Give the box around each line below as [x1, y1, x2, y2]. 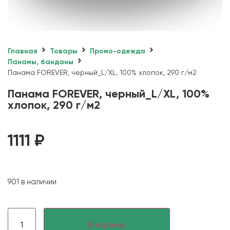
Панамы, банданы [8, 59, 73, 66]
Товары [50, 48, 78, 55]
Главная [8, 48, 37, 55]
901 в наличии [8, 179, 56, 186]
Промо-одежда [90, 48, 145, 55]
